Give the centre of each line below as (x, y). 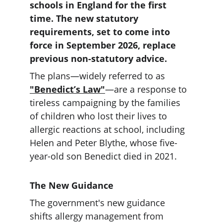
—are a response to (147, 89)
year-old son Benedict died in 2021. (103, 156)
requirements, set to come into (101, 32)
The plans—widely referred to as (99, 76)
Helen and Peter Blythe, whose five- (104, 143)
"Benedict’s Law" (67, 89)
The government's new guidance (99, 203)
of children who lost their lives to (100, 116)
